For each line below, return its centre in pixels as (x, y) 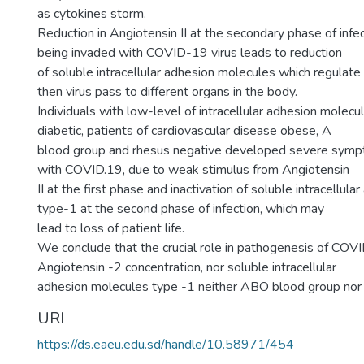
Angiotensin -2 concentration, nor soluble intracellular (187, 267)
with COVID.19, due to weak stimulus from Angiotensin (193, 170)
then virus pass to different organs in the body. (167, 92)
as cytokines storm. (92, 14)
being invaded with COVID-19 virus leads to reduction (190, 53)
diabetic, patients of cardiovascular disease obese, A (184, 131)
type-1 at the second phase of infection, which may (181, 209)
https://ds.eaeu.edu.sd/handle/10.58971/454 (166, 344)
